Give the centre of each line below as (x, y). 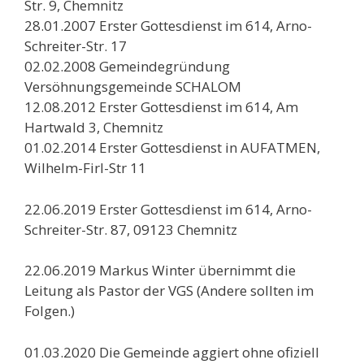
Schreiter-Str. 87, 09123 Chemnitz (131, 229)
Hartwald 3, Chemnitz (94, 127)
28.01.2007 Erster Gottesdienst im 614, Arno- (168, 26)
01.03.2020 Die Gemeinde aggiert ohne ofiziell (172, 352)
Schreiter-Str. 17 (76, 46)
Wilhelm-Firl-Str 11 (85, 168)
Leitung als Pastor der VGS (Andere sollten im (169, 290)
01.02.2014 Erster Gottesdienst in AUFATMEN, (172, 147)
